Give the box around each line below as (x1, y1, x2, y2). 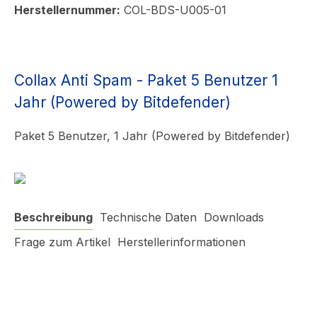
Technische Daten (100, 210, 197, 224)
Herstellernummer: (14, 3, 120, 17)
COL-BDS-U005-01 (120, 3, 226, 17)
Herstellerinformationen (117, 235, 246, 249)
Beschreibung (14, 210, 93, 224)
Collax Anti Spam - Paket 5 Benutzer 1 (14, 71, 278, 89)
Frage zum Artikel (14, 235, 110, 249)
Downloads (204, 210, 264, 224)
